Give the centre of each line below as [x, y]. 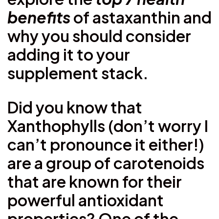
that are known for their [95, 181]
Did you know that [75, 107]
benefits [40, 17]
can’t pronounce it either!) [106, 144]
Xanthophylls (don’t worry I [108, 125]
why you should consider [99, 35]
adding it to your [69, 54]
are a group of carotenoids [106, 163]
